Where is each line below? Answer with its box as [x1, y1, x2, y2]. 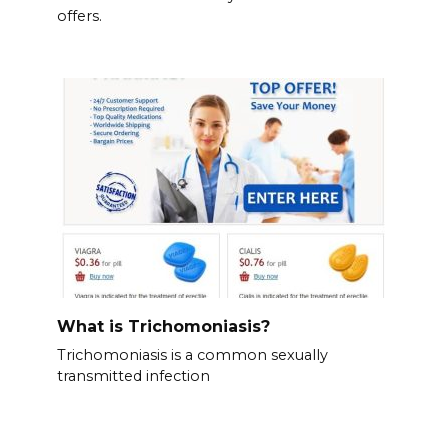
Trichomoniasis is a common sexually [56, 345, 328, 364]
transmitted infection [56, 366, 210, 385]
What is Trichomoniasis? [56, 316, 270, 336]
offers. [56, 6, 102, 25]
